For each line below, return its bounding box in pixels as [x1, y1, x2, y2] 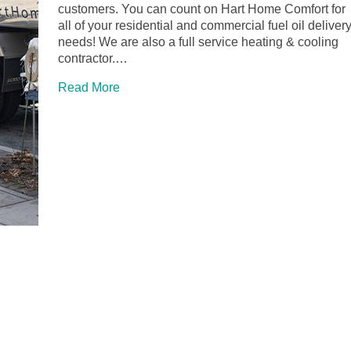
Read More [58, 81, 120, 95]
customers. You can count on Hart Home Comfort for [58, 2, 346, 16]
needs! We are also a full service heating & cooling [58, 35, 338, 49]
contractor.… [58, 52, 128, 66]
